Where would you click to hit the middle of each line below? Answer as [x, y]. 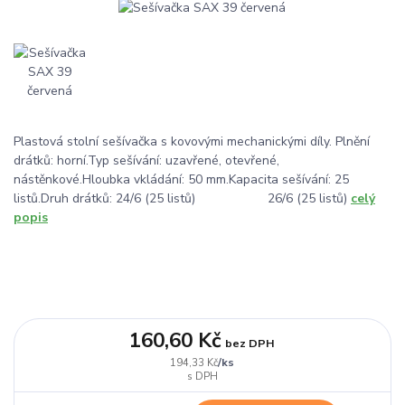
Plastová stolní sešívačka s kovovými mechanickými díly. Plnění [192, 142]
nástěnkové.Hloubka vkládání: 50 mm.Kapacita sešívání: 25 [181, 180]
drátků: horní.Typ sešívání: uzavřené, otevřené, [146, 161]
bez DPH [250, 343]
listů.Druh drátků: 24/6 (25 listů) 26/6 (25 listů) [182, 199]
